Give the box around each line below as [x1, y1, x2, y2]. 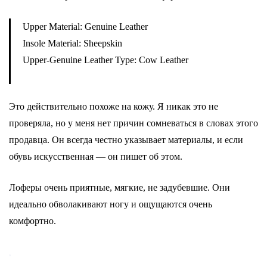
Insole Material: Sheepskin [23, 38, 122, 48]
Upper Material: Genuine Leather [23, 21, 148, 32]
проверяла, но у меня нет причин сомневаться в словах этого [9, 118, 258, 128]
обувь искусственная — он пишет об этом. [9, 151, 182, 162]
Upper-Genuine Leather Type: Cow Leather [23, 55, 188, 65]
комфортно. [9, 216, 56, 226]
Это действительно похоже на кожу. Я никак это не [9, 101, 218, 111]
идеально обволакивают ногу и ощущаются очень [9, 199, 212, 209]
